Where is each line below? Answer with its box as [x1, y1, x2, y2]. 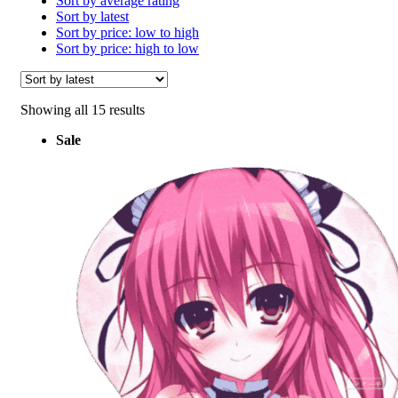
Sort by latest [56, 8, 129, 24]
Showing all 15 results [20, 101, 145, 117]
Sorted [144, 100, 180, 116]
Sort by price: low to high [56, 24, 199, 40]
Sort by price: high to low [56, 40, 199, 56]
